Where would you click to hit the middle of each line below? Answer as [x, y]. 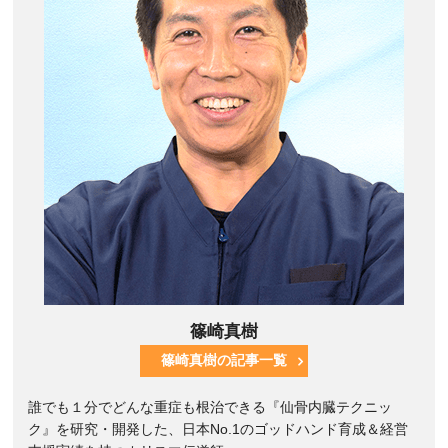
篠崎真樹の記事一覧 [223, 360]
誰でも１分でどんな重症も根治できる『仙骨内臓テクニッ [210, 408]
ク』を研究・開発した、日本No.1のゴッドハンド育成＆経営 [218, 430]
